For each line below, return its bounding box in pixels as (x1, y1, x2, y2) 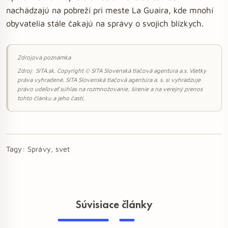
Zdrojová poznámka (17, 54, 71, 61)
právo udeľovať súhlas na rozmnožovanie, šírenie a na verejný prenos (17, 85, 203, 92)
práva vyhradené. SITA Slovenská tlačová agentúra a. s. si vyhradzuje (17, 76, 201, 83)
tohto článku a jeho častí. (17, 95, 84, 101)
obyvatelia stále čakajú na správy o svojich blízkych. (6, 18, 204, 28)
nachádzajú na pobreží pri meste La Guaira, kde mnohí (6, 5, 213, 15)
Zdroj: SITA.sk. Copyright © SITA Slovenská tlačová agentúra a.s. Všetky (17, 67, 206, 74)
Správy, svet (27, 145, 70, 153)
